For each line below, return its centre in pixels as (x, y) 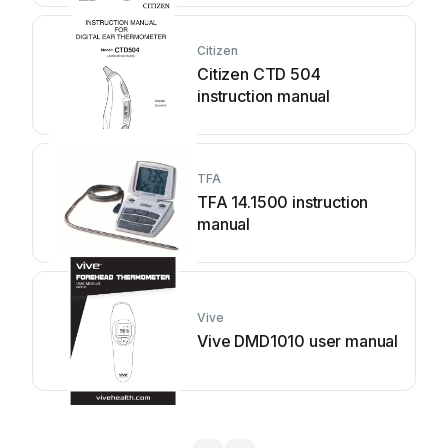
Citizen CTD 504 (259, 73)
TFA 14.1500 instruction (283, 201)
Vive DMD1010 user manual (298, 340)
